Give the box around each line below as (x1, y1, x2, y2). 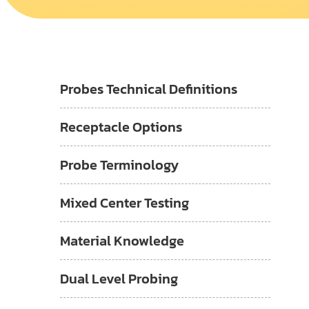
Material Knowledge (60, 230, 184, 251)
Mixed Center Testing (60, 192, 189, 213)
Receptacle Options (60, 117, 182, 137)
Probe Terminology (60, 154, 179, 175)
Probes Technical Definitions (60, 79, 237, 99)
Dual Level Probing (60, 268, 178, 289)
